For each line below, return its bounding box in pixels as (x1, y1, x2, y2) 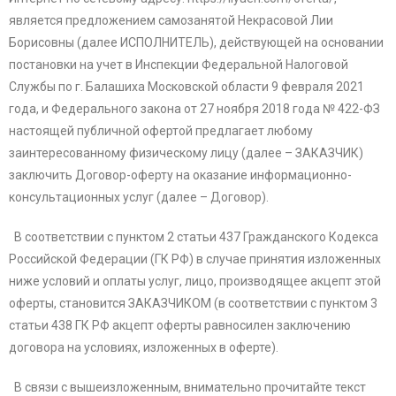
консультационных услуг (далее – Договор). (9, 190, 269, 205)
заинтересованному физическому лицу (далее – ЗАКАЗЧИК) (9, 146, 363, 161)
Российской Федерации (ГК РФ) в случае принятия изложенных (9, 252, 381, 267)
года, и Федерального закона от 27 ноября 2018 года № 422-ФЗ (9, 102, 380, 117)
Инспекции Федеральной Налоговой (133, 57, 348, 72)
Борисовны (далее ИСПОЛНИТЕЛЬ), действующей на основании (9, 35, 384, 50)
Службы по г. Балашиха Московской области (9, 80, 271, 95)
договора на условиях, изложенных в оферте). (9, 340, 278, 355)
